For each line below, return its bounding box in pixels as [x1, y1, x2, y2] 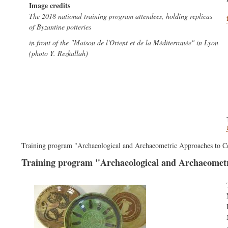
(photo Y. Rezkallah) [29, 48, 88, 58]
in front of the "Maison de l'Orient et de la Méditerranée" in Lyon [29, 37, 218, 47]
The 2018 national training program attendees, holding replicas [29, 11, 212, 21]
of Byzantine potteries [29, 21, 91, 32]
